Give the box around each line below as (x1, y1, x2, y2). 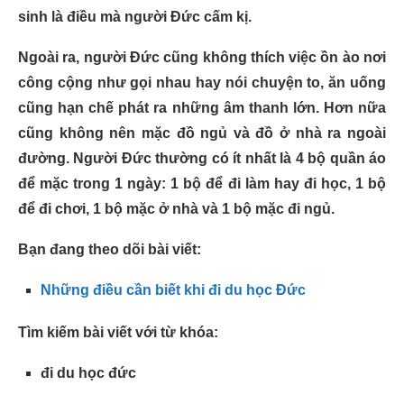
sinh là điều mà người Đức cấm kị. (18, 9, 252, 24)
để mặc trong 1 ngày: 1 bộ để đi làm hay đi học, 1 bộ (18, 176, 386, 191)
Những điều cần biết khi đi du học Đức (41, 282, 306, 298)
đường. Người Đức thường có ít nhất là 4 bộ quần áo (18, 151, 386, 166)
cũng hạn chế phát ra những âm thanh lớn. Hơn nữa (18, 100, 386, 115)
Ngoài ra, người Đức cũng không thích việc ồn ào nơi (18, 50, 386, 65)
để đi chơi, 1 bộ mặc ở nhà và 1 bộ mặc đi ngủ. (18, 201, 335, 216)
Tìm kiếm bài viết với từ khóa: (18, 325, 218, 340)
